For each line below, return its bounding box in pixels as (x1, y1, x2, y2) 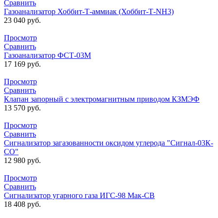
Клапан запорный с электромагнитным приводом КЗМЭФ (4, 95, 200, 104)
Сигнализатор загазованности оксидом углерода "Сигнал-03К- (4, 139, 213, 147)
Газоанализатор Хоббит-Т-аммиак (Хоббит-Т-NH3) (4, 7, 174, 16)
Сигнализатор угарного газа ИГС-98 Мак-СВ (4, 191, 155, 200)
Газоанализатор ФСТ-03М (4, 51, 91, 60)
